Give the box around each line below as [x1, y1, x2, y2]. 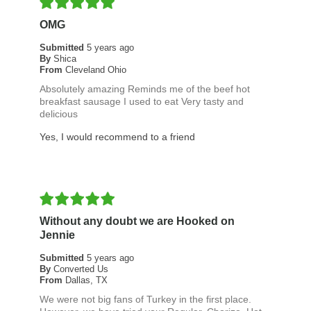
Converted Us [53, 264, 108, 275]
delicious [39, 108, 78, 120]
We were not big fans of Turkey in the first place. [39, 294, 251, 305]
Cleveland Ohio [65, 65, 126, 76]
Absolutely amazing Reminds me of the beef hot [39, 83, 250, 95]
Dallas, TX [65, 275, 108, 286]
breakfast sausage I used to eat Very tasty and [39, 96, 244, 108]
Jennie [39, 229, 75, 242]
